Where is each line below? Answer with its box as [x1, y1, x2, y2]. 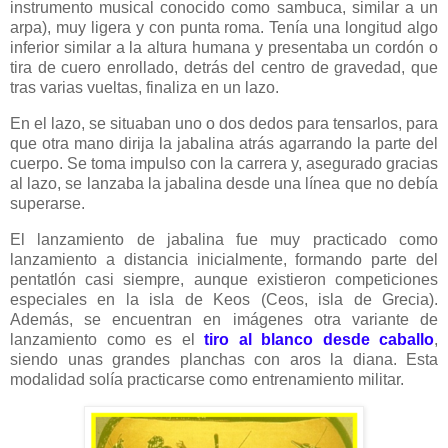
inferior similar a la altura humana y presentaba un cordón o [10, 39, 438, 57]
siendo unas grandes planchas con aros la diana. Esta [10, 350, 438, 368]
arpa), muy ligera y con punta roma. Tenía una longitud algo [10, 19, 438, 37]
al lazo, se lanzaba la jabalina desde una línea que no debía [10, 175, 438, 193]
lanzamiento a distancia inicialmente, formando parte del [10, 250, 438, 268]
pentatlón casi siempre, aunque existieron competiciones [10, 270, 438, 288]
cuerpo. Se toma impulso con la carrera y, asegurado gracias [10, 155, 438, 173]
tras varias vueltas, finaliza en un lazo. [10, 79, 283, 97]
